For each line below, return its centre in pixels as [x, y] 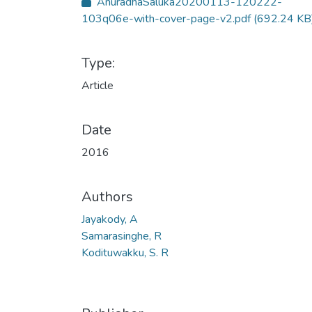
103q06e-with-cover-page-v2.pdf [167, 19]
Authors [107, 197]
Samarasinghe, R [122, 236]
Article [97, 86]
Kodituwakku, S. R [125, 253]
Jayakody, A [110, 219]
